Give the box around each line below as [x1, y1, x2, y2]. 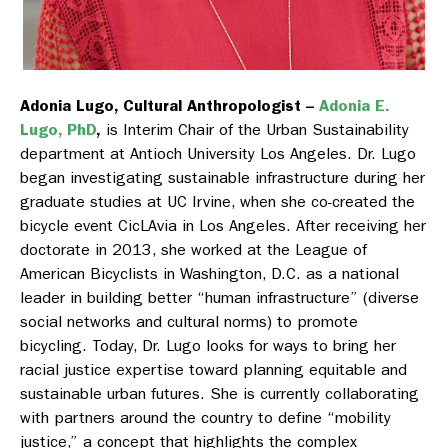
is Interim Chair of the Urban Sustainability [101, 120, 409, 140]
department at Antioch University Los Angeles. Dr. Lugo [20, 144, 416, 164]
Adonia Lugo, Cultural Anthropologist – [20, 96, 314, 116]
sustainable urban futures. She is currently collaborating [20, 384, 419, 404]
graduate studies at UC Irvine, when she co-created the [20, 192, 415, 212]
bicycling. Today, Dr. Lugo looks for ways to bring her [20, 336, 396, 356]
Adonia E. [319, 96, 390, 116]
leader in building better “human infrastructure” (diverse [20, 288, 419, 308]
